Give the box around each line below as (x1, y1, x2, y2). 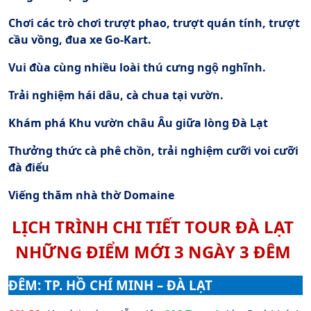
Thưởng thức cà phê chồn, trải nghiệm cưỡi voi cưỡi (8, 142, 299, 158)
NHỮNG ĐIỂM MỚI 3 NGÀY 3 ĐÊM (15, 239, 291, 263)
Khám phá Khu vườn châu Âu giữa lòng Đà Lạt (8, 115, 268, 131)
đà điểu (8, 159, 49, 175)
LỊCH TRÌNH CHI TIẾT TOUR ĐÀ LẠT (12, 215, 294, 238)
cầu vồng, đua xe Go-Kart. (8, 31, 151, 47)
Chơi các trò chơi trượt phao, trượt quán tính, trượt (8, 15, 300, 31)
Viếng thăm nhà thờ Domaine (8, 187, 174, 203)
